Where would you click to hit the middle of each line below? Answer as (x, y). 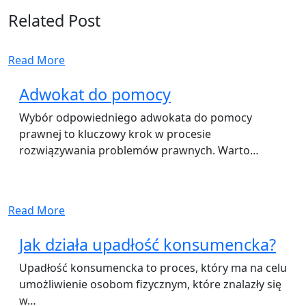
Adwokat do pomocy (95, 94)
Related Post (54, 20)
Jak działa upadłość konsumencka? (148, 244)
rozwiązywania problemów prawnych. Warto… (139, 150)
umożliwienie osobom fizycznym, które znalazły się (150, 284)
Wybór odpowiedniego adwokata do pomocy (136, 117)
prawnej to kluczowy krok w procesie (115, 134)
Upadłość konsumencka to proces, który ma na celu (153, 267)
